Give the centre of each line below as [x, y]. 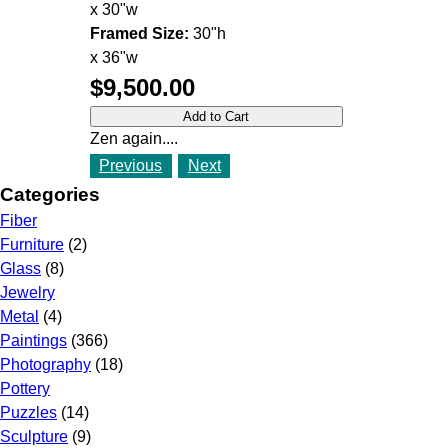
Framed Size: [139, 33]
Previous [131, 165]
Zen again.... [133, 138]
